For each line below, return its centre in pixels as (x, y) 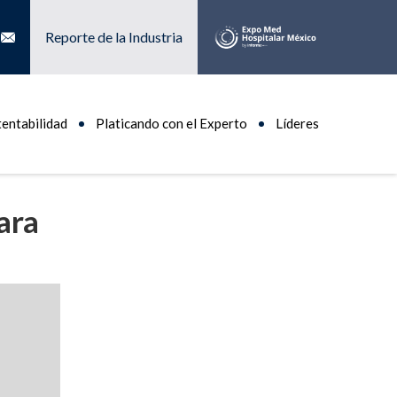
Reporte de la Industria (114, 37)
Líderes (297, 124)
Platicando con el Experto (171, 124)
